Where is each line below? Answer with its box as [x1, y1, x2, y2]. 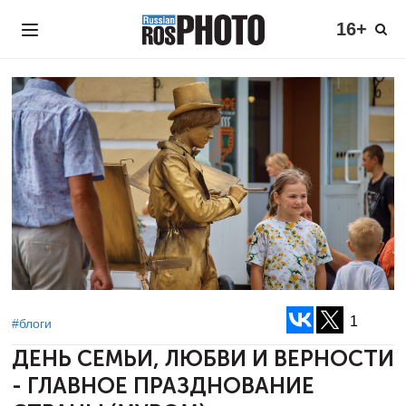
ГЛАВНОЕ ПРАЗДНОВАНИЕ [27, 373, 314, 399]
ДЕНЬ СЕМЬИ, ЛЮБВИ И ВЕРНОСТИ [12, 346, 394, 372]
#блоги [12, 316, 52, 331]
